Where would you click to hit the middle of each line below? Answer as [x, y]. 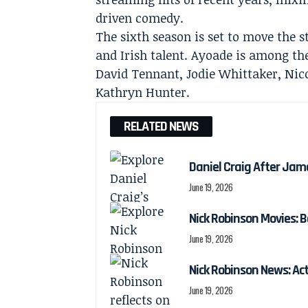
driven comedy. [140, 18]
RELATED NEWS [162, 127]
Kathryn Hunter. [143, 92]
